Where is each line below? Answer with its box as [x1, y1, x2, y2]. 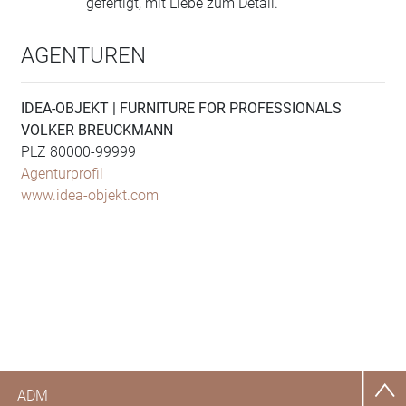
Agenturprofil [21, 164, 103, 182]
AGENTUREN [21, 42, 146, 68]
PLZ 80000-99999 [21, 142, 136, 160]
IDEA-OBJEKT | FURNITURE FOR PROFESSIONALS [21, 99, 342, 117]
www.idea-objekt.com [21, 186, 159, 204]
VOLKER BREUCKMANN [21, 121, 173, 139]
